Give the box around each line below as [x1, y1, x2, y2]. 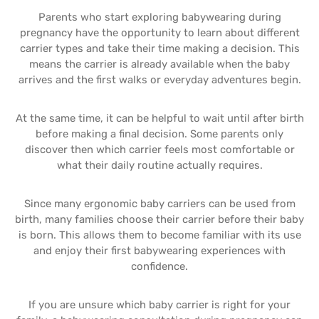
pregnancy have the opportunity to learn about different [19, 26, 300, 39]
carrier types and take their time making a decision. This [19, 42, 300, 55]
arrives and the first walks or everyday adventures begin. [18, 73, 301, 86]
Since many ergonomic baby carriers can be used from [23, 197, 296, 210]
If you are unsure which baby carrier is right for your [28, 298, 291, 311]
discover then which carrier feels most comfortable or [24, 143, 295, 156]
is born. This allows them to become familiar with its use [18, 229, 301, 241]
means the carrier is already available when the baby [29, 58, 290, 70]
